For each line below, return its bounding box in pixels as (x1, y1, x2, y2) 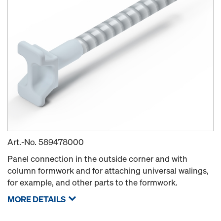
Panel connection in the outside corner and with (7, 153, 187, 164)
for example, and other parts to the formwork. (7, 177, 178, 188)
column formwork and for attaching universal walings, (7, 165, 209, 176)
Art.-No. (7, 136, 38, 147)
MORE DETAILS (7, 193, 66, 205)
